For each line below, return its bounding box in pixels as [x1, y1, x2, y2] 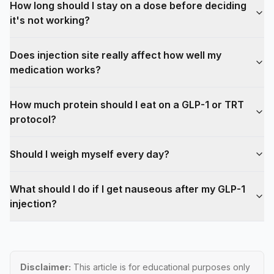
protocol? [10, 113, 56, 126]
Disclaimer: [20, 262, 71, 273]
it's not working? [10, 14, 90, 27]
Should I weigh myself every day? [10, 148, 169, 161]
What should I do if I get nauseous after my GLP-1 [10, 183, 245, 196]
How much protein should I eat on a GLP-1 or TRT [10, 98, 244, 111]
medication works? [10, 64, 101, 76]
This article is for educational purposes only [71, 262, 250, 273]
